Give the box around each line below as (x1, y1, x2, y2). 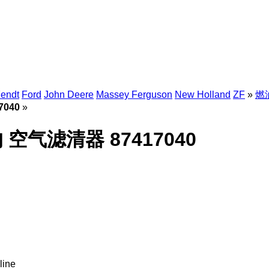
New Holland (175, 89, 231, 100)
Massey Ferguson (96, 89, 172, 100)
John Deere (44, 89, 94, 100)
